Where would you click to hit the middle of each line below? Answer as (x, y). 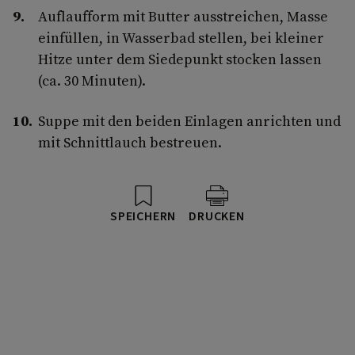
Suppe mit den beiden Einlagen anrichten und (189, 120)
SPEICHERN (143, 216)
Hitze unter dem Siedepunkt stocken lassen (180, 59)
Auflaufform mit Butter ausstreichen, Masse (183, 16)
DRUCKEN (217, 216)
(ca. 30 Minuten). (92, 80)
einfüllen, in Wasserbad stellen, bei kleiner (181, 37)
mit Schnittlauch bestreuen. (130, 142)
